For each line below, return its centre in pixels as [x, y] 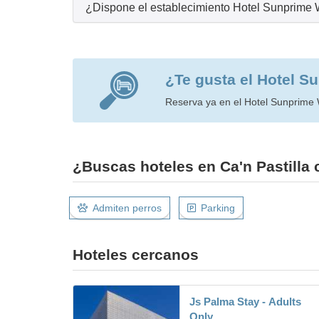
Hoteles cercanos [136, 254]
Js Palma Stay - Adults [245, 301]
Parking [218, 208]
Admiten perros [127, 208]
